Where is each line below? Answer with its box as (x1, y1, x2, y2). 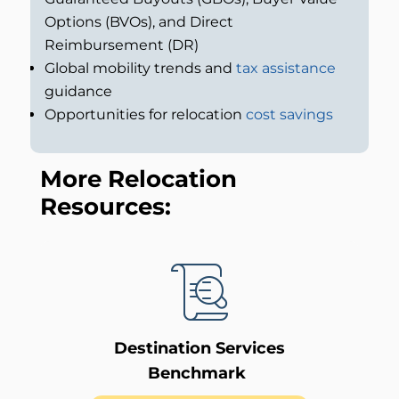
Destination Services (113, 338, 285, 359)
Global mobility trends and (44, 60, 236, 77)
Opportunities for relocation (44, 106, 246, 124)
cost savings (245, 106, 333, 124)
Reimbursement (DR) (44, 37, 199, 54)
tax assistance (235, 60, 336, 77)
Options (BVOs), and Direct (44, 13, 233, 31)
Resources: (39, 192, 171, 222)
